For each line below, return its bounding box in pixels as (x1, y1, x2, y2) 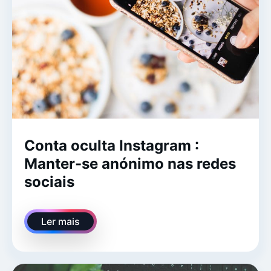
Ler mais (41, 215, 80, 227)
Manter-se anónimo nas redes (24, 154, 236, 172)
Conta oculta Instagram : (24, 136, 199, 154)
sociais (24, 172, 74, 191)
